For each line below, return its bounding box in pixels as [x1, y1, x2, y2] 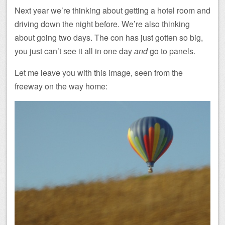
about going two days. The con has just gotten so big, [15, 32, 203, 44]
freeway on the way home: [15, 80, 107, 92]
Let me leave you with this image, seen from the [15, 67, 183, 79]
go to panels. [148, 45, 195, 57]
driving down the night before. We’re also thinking [15, 18, 190, 30]
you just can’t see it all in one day [15, 45, 134, 57]
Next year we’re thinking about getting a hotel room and [15, 5, 210, 17]
